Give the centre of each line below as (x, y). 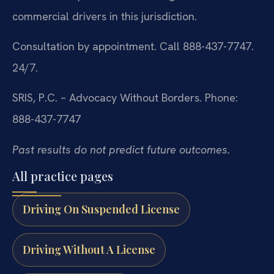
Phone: (220, 98)
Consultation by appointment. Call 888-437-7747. (133, 46)
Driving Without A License (89, 249)
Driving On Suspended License (101, 209)
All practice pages (63, 176)
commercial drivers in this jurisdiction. (105, 16)
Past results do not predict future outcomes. (121, 149)
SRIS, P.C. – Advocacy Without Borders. (107, 98)
